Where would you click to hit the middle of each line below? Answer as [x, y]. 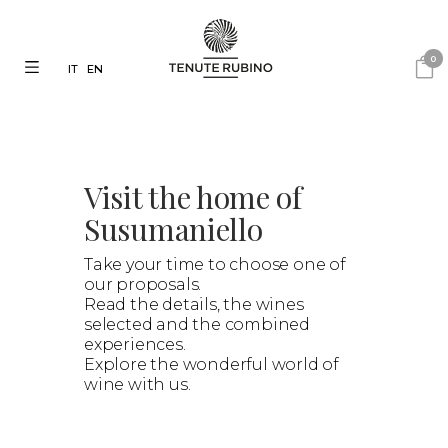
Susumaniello [173, 228]
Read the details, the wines [194, 304]
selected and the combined [197, 324]
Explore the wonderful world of [212, 364]
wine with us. [137, 384]
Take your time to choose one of [215, 264]
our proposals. [143, 284]
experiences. [135, 344]
